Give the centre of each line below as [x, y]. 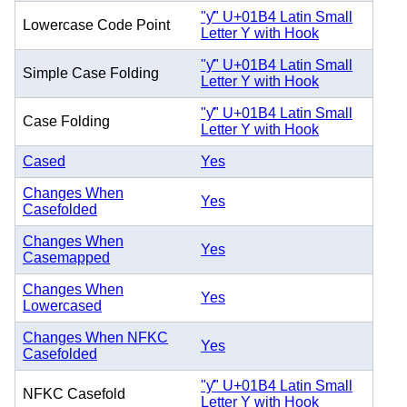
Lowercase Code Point [96, 25]
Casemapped [66, 258]
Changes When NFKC [95, 338]
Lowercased [62, 306]
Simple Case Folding [91, 74]
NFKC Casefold [74, 394]
